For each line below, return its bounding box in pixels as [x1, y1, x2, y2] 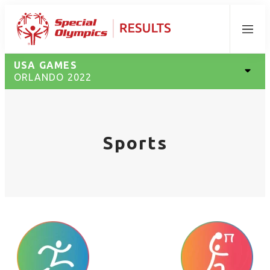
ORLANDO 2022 [14, 72, 92, 83]
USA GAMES [14, 60, 77, 71]
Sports [102, 133, 168, 153]
